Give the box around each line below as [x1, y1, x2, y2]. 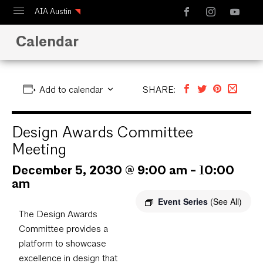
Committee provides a [19, 223, 108, 235]
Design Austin [35, 53, 83, 63]
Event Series [158, 195, 210, 208]
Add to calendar [39, 83, 103, 95]
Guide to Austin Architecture [35, 77, 134, 87]
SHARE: [142, 83, 176, 95]
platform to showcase [19, 238, 106, 249]
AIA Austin [35, 6, 72, 16]
